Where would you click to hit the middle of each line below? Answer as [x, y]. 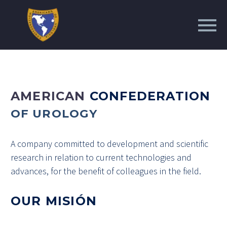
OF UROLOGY [54, 114]
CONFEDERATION [150, 96]
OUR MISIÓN [54, 201]
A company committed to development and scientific [109, 144]
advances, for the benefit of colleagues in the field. [106, 171]
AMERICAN [50, 96]
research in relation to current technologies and [101, 158]
